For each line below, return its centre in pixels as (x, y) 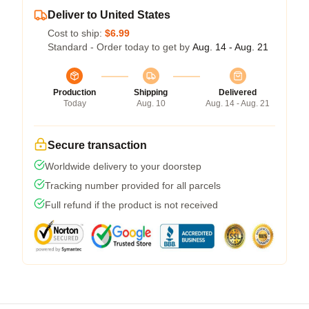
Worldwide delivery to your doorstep (123, 167)
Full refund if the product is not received (131, 205)
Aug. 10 (151, 104)
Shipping (151, 93)
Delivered (238, 93)
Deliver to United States (109, 15)
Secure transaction (97, 146)
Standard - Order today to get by (120, 47)
